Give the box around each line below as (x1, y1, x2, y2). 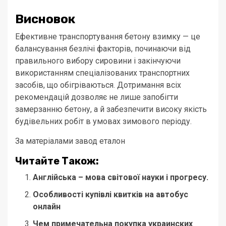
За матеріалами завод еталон (15, 136, 125, 146)
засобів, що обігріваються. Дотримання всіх (15, 80, 181, 90)
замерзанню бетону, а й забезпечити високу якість (15, 104, 207, 115)
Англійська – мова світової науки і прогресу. (33, 173, 208, 183)
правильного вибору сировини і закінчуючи (15, 56, 181, 66)
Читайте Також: (15, 155, 99, 167)
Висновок (15, 12, 75, 27)
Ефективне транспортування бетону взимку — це (15, 32, 200, 42)
